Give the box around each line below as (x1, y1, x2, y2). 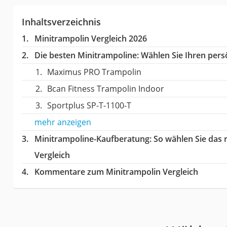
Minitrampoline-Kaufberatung (34, 133, 149, 144)
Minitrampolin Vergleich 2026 (34, 32, 147, 44)
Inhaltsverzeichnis (21, 15, 101, 28)
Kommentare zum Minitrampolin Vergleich (34, 166, 198, 177)
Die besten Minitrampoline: (34, 49, 139, 61)
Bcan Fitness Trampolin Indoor (47, 83, 164, 94)
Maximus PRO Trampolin (47, 66, 141, 78)
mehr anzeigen (34, 116, 91, 128)
